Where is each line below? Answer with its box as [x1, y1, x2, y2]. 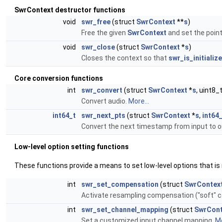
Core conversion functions [14, 74, 103, 82]
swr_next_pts [81, 111, 125, 119]
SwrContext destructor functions [14, 6, 125, 14]
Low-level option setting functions [14, 143, 129, 151]
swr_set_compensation [81, 180, 159, 188]
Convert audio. [81, 97, 128, 105]
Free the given [81, 29, 127, 37]
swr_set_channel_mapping [81, 206, 168, 214]
